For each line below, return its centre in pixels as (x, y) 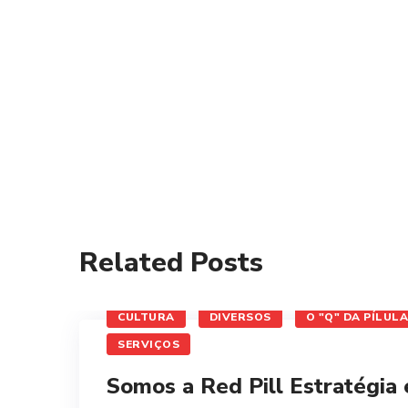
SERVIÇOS (148, 344)
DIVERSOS (240, 317)
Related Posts (171, 263)
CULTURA (146, 317)
